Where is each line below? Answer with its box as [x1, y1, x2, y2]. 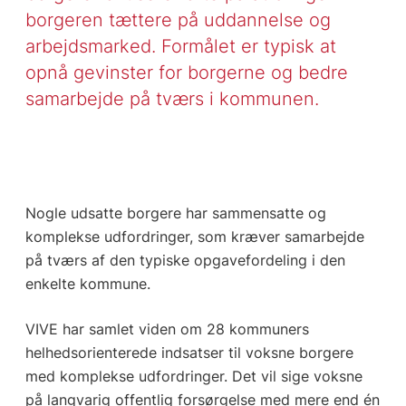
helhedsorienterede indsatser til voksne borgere [24, 343, 353, 362]
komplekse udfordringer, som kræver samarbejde [24, 227, 364, 246]
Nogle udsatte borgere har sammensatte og [24, 204, 326, 223]
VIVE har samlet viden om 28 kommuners [24, 320, 309, 339]
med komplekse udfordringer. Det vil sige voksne [24, 367, 362, 386]
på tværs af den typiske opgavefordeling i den [24, 251, 345, 270]
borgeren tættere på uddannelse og [24, 8, 331, 32]
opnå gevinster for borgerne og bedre [24, 61, 348, 84]
